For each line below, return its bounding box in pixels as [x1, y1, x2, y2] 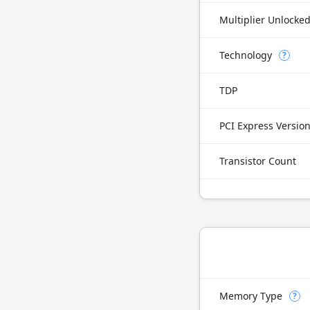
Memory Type [219, 289, 282, 302]
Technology [219, 48, 272, 62]
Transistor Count [219, 154, 296, 167]
